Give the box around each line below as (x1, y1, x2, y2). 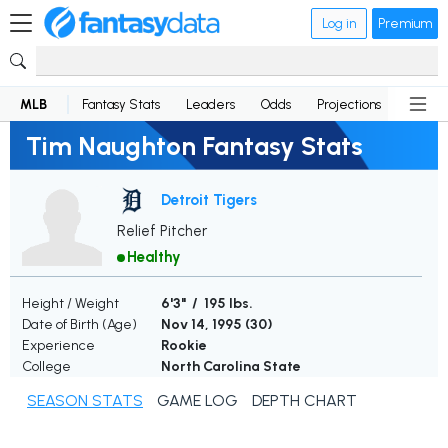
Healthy (127, 248, 181, 267)
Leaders (186, 96, 235, 112)
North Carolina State (161, 358, 301, 376)
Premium (378, 15, 432, 31)
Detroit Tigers (161, 190, 257, 209)
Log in (322, 15, 356, 31)
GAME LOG (157, 391, 238, 411)
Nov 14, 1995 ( (161, 316, 250, 334)
